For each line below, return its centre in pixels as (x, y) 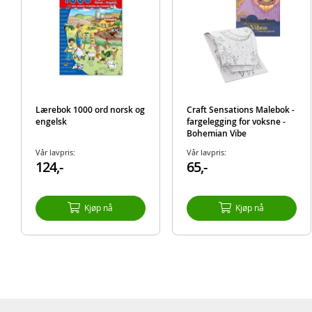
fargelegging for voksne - (236, 121)
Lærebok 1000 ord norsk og (90, 109)
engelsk (51, 121)
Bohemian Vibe (216, 133)
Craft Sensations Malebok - (240, 109)
